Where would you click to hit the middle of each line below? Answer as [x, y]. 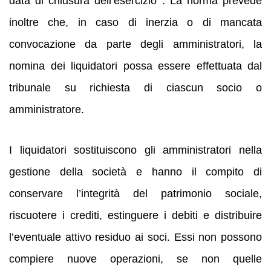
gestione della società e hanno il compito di [135, 171]
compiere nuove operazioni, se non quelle [135, 259]
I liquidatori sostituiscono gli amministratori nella [135, 150]
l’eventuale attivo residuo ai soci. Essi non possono [135, 237]
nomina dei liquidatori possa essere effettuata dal [135, 66]
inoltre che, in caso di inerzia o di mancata [135, 22]
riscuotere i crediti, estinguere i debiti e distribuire [135, 215]
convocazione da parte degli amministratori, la [135, 44]
